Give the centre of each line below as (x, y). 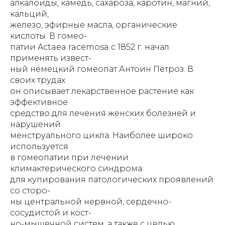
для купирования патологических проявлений (112, 180)
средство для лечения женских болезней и (103, 113)
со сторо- (30, 191)
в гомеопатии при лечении (69, 157)
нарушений (35, 124)
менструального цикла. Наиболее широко (101, 135)
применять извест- (51, 58)
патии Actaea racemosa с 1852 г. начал (90, 47)
